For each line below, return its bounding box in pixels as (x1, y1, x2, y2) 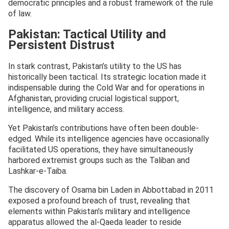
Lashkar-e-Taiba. (8, 166, 67, 176)
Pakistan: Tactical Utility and (8, 27, 166, 41)
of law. (8, 9, 32, 19)
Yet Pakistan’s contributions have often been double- (8, 123, 199, 133)
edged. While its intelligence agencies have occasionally (8, 133, 209, 144)
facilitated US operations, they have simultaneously (8, 144, 193, 154)
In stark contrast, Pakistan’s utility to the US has (8, 61, 181, 71)
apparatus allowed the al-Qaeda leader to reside (8, 217, 181, 227)
